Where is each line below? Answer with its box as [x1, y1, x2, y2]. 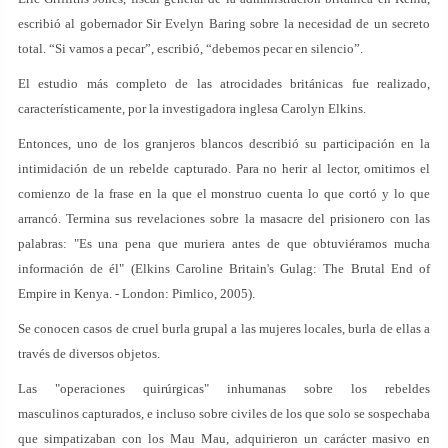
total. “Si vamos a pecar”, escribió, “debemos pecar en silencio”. [18, 41, 363, 56]
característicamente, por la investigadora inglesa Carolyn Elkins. [18, 101, 366, 116]
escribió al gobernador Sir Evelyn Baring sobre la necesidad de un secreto [18, 16, 430, 31]
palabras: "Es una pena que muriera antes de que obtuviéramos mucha [18, 236, 430, 251]
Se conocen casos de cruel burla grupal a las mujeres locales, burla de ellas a [18, 321, 430, 336]
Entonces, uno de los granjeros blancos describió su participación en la [18, 136, 430, 151]
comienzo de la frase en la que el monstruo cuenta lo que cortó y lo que [18, 186, 430, 201]
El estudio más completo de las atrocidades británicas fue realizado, [18, 76, 430, 91]
